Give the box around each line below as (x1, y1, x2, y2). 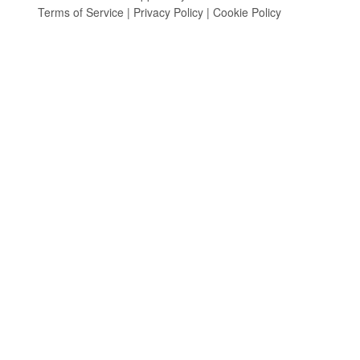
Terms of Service (38, 3, 124, 20)
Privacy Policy (133, 3, 203, 20)
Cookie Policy (213, 3, 281, 20)
